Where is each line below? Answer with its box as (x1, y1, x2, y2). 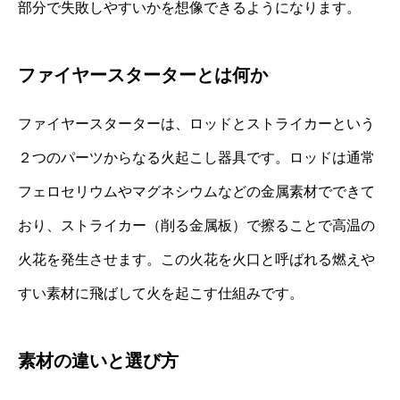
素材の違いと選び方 (18, 350, 179, 371)
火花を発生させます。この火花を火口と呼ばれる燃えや (18, 251, 375, 267)
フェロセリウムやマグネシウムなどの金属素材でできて (18, 183, 375, 199)
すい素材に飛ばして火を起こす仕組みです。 (18, 285, 304, 301)
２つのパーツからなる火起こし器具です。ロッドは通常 (18, 149, 375, 165)
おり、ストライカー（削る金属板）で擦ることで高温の (18, 217, 375, 233)
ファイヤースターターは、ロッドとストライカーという (18, 115, 375, 131)
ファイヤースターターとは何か (18, 64, 268, 85)
